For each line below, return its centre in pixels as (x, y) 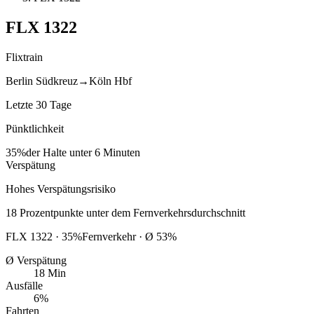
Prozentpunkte (52, 212)
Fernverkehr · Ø (118, 236)
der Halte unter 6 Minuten (83, 152)
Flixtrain (24, 57)
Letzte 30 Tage (39, 104)
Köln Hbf (110, 81)
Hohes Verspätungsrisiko (61, 189)
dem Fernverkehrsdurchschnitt (178, 212)
